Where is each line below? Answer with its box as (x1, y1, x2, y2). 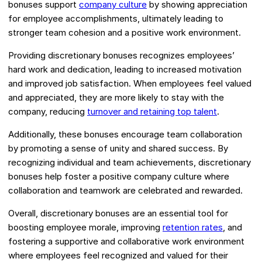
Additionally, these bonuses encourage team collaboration (8, 129, 242, 140)
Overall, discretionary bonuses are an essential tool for (8, 208, 228, 219)
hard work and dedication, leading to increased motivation (8, 64, 242, 75)
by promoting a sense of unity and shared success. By (8, 143, 228, 154)
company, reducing (8, 106, 87, 118)
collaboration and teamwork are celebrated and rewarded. (8, 185, 243, 196)
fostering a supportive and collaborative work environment (8, 236, 244, 247)
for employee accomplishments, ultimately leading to (8, 13, 223, 25)
